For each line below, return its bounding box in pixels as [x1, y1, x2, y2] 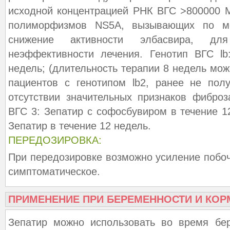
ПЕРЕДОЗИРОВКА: [8, 135, 102, 146]
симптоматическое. [8, 166, 103, 177]
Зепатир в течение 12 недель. [8, 120, 151, 131]
